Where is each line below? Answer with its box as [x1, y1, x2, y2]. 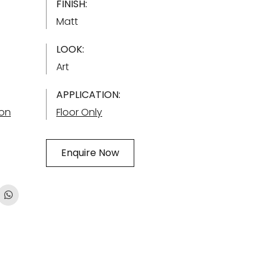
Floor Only [56, 105, 102, 119]
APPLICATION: [56, 88, 120, 102]
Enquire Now [61, 146, 119, 160]
